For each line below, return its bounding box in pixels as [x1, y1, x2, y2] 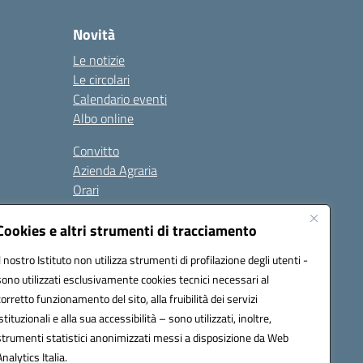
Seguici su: [122, 271, 181, 290]
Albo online [73, 109, 134, 128]
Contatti [73, 199, 117, 219]
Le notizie [73, 50, 125, 70]
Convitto [73, 141, 119, 160]
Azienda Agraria [73, 160, 157, 180]
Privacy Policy [73, 219, 147, 238]
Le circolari [73, 70, 130, 89]
